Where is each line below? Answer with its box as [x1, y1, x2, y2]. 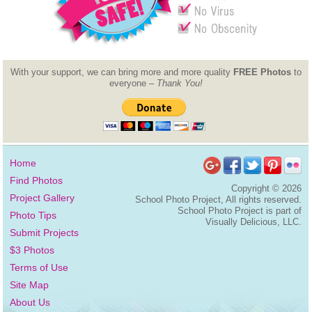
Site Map [10, 279, 49, 291]
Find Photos [10, 175, 63, 187]
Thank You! [156, 77, 203, 88]
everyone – [109, 77, 157, 88]
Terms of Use [10, 262, 69, 274]
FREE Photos [233, 66, 291, 77]
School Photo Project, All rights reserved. [135, 194, 302, 205]
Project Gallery [10, 192, 75, 204]
